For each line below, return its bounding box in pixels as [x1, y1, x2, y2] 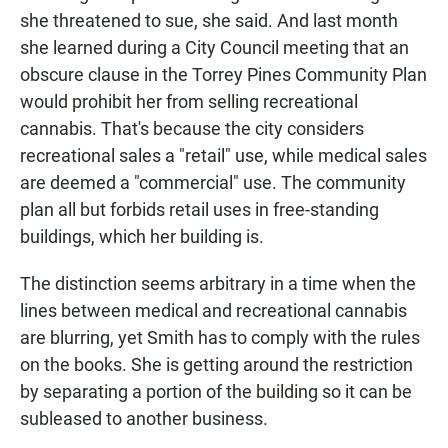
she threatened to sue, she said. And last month [20, 9, 398, 31]
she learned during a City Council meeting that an [20, 36, 409, 58]
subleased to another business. [20, 407, 268, 429]
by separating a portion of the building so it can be [20, 380, 412, 402]
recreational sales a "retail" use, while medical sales [20, 144, 427, 166]
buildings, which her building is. [20, 225, 264, 247]
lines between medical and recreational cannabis [20, 299, 407, 321]
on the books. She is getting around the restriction [20, 353, 413, 375]
